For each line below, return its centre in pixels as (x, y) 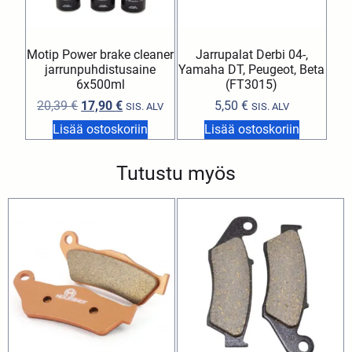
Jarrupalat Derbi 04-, (251, 55)
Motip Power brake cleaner (101, 55)
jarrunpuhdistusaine (101, 70)
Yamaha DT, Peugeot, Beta (252, 70)
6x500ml (100, 85)
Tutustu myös (176, 174)
